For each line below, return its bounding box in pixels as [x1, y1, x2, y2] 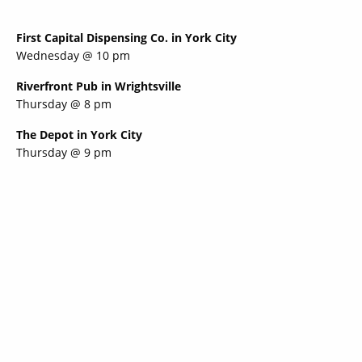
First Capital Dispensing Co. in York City [16, 30, 237, 46]
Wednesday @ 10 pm [16, 48, 130, 64]
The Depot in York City [16, 127, 142, 143]
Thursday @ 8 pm [16, 96, 112, 112]
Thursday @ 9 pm [16, 145, 112, 161]
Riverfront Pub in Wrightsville [16, 78, 181, 95]
